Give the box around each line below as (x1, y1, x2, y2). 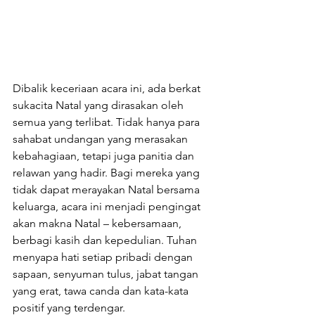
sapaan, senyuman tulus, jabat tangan (13, 266, 201, 281)
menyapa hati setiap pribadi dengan (13, 250, 195, 264)
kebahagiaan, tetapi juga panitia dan (13, 148, 197, 162)
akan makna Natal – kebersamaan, (13, 216, 184, 230)
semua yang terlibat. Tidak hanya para (13, 115, 202, 129)
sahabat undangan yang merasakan (13, 131, 191, 146)
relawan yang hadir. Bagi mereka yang (13, 165, 202, 179)
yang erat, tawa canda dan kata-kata (13, 283, 191, 297)
